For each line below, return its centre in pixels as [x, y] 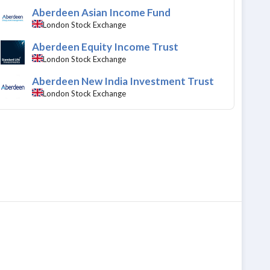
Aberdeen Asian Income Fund [102, 13]
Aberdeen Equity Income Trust [105, 47]
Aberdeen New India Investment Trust [123, 81]
